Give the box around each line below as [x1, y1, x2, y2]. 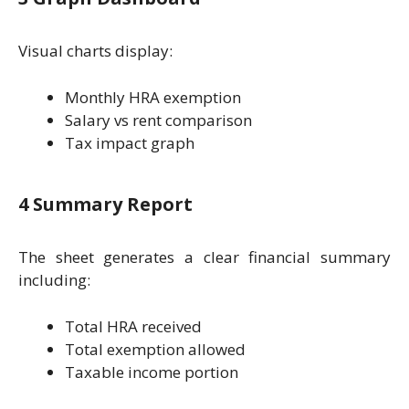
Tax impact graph [65, 131, 194, 153]
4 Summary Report [18, 192, 193, 217]
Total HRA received [65, 315, 202, 337]
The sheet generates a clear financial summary [18, 246, 391, 268]
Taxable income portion [65, 361, 238, 383]
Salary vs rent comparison [65, 109, 252, 131]
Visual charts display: [18, 40, 173, 62]
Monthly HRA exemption [65, 86, 241, 108]
